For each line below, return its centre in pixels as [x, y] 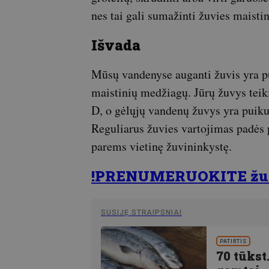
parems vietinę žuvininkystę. [162, 147]
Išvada [116, 45]
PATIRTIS [234, 242]
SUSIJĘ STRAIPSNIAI [142, 213]
